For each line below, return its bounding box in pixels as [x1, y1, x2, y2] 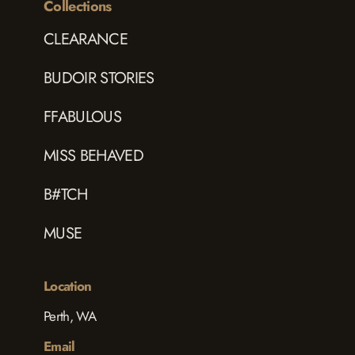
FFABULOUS [44, 105, 121, 129]
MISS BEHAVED [44, 144, 143, 168]
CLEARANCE [44, 28, 128, 52]
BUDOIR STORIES [44, 67, 155, 90]
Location [44, 277, 92, 296]
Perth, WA [44, 307, 96, 326]
